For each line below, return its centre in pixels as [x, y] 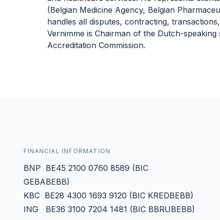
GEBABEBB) [47, 182]
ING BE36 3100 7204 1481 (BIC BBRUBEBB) [109, 209]
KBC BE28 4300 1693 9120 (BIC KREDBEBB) [109, 195]
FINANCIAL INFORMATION [67, 151]
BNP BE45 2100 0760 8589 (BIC [86, 168]
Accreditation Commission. [96, 45]
